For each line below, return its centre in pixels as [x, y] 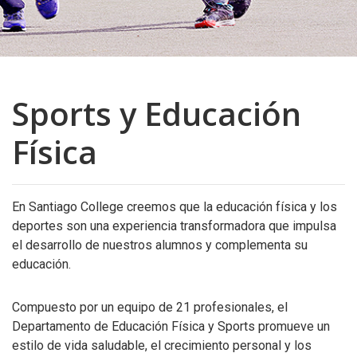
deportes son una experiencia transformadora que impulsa [174, 226]
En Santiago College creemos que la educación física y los [175, 207]
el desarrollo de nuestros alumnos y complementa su [160, 245]
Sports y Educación [157, 114]
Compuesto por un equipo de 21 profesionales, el [150, 307]
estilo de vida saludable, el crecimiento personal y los [162, 345]
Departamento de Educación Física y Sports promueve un [171, 326]
